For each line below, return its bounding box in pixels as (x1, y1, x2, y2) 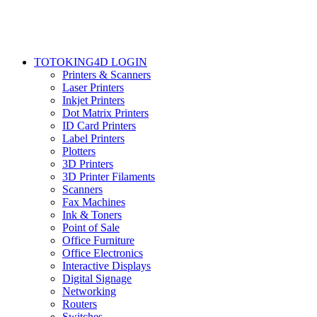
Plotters (62, 145, 96, 158)
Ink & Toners (62, 209, 122, 221)
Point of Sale (62, 221, 120, 234)
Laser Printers (62, 81, 124, 94)
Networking (62, 285, 116, 298)
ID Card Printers (62, 120, 136, 132)
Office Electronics (62, 247, 143, 260)
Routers (62, 298, 97, 311)
